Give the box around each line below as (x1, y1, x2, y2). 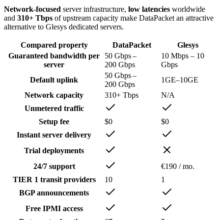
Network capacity (25, 91, 83, 100)
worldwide (170, 5, 205, 14)
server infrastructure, (61, 5, 128, 14)
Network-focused (4, 5, 61, 14)
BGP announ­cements (19, 189, 89, 197)
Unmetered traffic (24, 104, 84, 113)
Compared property (20, 41, 88, 50)
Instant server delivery (17, 131, 91, 139)
